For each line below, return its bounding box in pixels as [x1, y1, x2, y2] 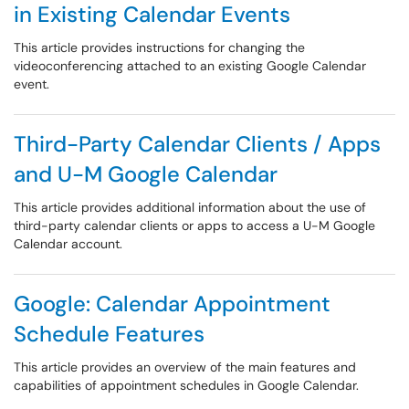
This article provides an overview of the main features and [14, 359, 356, 375]
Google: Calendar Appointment [14, 289, 330, 318]
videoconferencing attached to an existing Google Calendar [14, 58, 366, 74]
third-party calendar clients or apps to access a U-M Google [14, 217, 375, 234]
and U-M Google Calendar [14, 160, 278, 188]
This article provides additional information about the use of [14, 199, 366, 215]
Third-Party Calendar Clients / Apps [14, 130, 381, 158]
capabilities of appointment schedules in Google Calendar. [14, 377, 359, 393]
